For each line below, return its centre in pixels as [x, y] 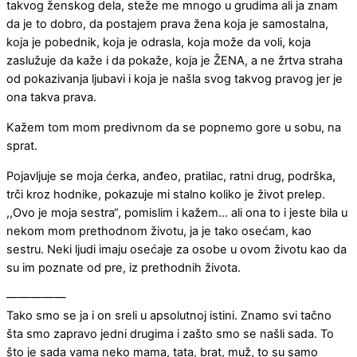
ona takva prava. [51, 98]
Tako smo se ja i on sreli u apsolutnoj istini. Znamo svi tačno [169, 316]
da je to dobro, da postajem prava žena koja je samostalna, [167, 24]
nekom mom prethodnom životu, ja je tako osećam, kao [159, 231]
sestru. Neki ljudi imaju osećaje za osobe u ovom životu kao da [177, 249]
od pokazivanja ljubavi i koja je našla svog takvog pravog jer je [175, 79]
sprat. [22, 146]
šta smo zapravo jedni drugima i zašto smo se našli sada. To [170, 334]
